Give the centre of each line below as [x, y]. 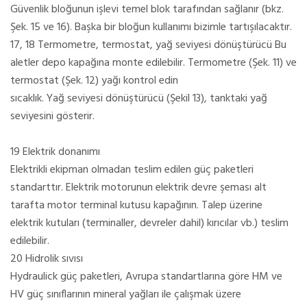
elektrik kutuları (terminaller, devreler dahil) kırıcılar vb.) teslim [149, 223]
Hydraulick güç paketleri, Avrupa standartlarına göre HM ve [146, 277]
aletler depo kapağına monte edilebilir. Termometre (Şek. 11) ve [153, 63]
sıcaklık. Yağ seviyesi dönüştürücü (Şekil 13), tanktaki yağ [139, 98]
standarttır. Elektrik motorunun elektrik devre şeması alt [138, 187]
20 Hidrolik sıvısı [47, 259]
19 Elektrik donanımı [55, 152]
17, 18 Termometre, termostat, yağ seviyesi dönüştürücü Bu [148, 45]
